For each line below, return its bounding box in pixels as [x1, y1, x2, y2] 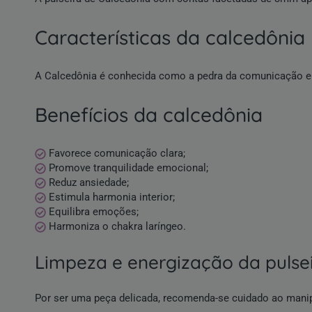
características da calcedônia [47, 25, 305, 50]
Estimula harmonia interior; [46, 191, 175, 204]
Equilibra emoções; [46, 205, 139, 219]
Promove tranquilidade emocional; [46, 162, 209, 175]
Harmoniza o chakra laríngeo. [46, 220, 187, 233]
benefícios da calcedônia [47, 102, 263, 127]
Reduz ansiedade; [46, 176, 129, 189]
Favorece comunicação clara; [46, 147, 186, 160]
